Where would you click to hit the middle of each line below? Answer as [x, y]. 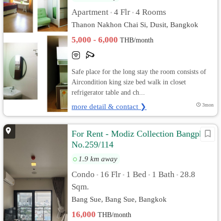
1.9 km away [98, 159]
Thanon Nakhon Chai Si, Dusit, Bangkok [135, 24]
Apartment [90, 12]
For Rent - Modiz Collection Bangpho [140, 134]
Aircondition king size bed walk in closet [129, 82]
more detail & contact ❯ [109, 106]
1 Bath [164, 174]
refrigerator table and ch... [109, 92]
